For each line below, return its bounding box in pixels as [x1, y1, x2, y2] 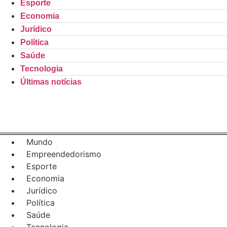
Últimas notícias [20, 78, 82, 86]
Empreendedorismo [26, 149, 101, 159]
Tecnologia [20, 64, 63, 73]
